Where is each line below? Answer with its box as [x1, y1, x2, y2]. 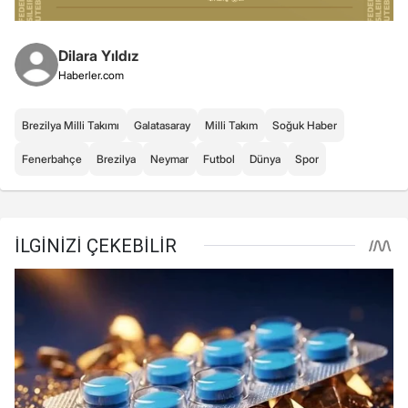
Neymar [150, 151, 189, 166]
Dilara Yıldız [58, 46, 139, 65]
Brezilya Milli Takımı [22, 117, 119, 132]
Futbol [203, 151, 235, 166]
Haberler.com [58, 67, 124, 82]
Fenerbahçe [22, 151, 82, 166]
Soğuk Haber [272, 117, 337, 132]
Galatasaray [134, 117, 190, 132]
